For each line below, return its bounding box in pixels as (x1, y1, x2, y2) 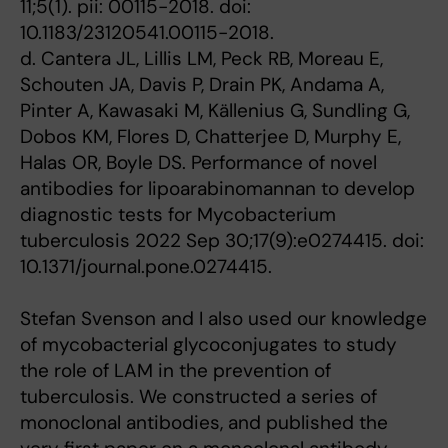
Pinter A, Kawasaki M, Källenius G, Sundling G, (20, 98, 410, 123)
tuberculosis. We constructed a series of (20, 384, 377, 409)
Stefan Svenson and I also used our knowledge (20, 306, 427, 331)
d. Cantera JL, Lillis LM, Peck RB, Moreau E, (20, 46, 383, 71)
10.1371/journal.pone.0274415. (20, 254, 272, 279)
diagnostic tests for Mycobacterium (20, 202, 336, 227)
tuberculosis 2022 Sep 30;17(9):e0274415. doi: (20, 228, 424, 253)
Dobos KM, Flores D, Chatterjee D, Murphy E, (20, 124, 401, 149)
